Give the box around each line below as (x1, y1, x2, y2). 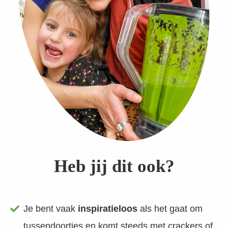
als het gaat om (137, 204, 203, 214)
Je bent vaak (23, 204, 76, 214)
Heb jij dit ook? (53, 156, 175, 176)
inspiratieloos (75, 204, 138, 214)
